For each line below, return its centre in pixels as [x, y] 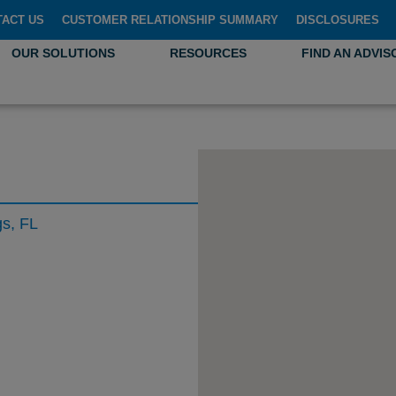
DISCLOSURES [338, 20]
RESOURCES [209, 53]
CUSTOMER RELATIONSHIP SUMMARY [171, 20]
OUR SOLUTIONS [64, 53]
